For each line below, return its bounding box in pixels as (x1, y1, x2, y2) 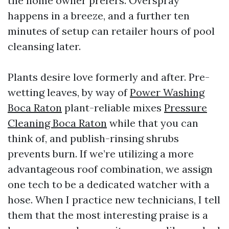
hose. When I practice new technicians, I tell (8, 193, 220, 206)
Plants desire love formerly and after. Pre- (8, 71, 210, 83)
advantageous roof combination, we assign (8, 163, 213, 175)
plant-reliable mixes (62, 101, 164, 114)
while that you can (107, 117, 198, 129)
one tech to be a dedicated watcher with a (8, 178, 210, 191)
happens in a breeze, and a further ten (8, 9, 190, 22)
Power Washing (130, 86, 204, 99)
